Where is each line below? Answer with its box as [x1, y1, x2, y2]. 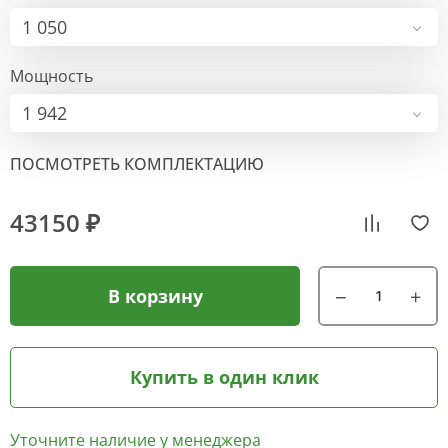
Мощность [10, 65, 93, 88]
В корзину [107, 283, 203, 308]
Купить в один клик [129, 365, 319, 390]
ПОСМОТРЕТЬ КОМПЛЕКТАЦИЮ [10, 153, 264, 176]
